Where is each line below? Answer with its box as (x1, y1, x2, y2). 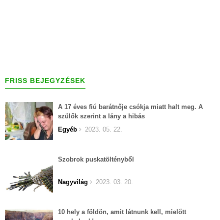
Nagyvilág (58, 178, 88, 186)
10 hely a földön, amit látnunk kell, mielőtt (58, 208, 186, 216)
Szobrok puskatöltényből (58, 155, 134, 163)
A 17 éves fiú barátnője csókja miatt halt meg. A (58, 103, 203, 110)
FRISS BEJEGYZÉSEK (5, 76, 85, 84)
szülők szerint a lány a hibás (58, 112, 145, 120)
